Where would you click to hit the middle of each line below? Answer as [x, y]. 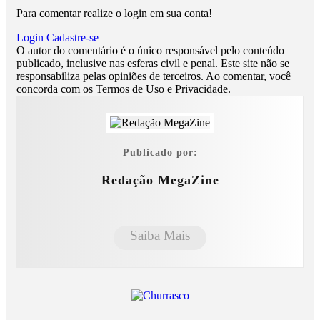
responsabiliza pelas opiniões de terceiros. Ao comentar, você [154, 76]
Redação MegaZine [160, 180]
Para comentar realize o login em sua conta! [114, 14]
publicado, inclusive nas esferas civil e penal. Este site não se [153, 64]
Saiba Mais [160, 235]
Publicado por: [160, 152]
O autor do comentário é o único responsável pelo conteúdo [150, 51]
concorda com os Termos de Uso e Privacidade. [124, 89]
